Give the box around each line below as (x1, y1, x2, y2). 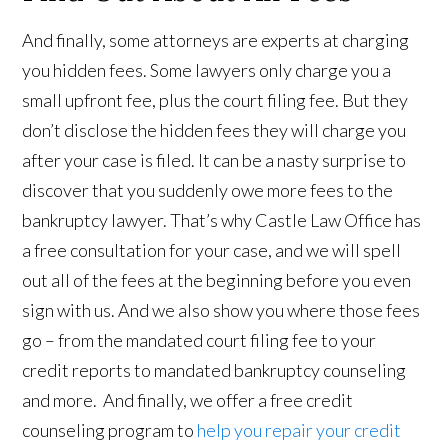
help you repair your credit (197, 418, 402, 441)
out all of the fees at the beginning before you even (22, 268, 412, 291)
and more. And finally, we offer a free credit (22, 388, 354, 411)
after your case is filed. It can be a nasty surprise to (22, 148, 407, 171)
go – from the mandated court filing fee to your (22, 328, 377, 351)
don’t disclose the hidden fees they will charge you (22, 118, 407, 141)
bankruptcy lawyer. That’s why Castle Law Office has (22, 208, 422, 231)
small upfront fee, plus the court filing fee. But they (22, 88, 409, 111)
